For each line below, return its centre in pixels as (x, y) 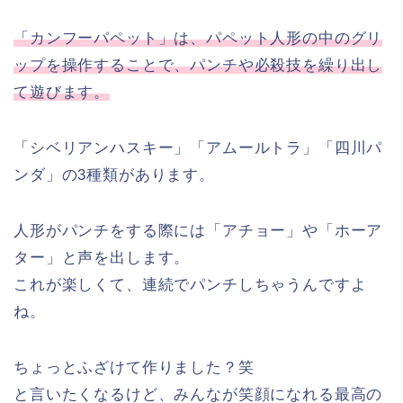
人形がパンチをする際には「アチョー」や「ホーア (198, 230)
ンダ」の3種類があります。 (114, 175)
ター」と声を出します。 (102, 257)
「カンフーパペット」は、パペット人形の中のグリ (198, 38)
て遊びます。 (62, 92)
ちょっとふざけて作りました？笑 (134, 367)
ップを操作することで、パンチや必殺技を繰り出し (198, 65)
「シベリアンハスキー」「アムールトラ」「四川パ (198, 148)
